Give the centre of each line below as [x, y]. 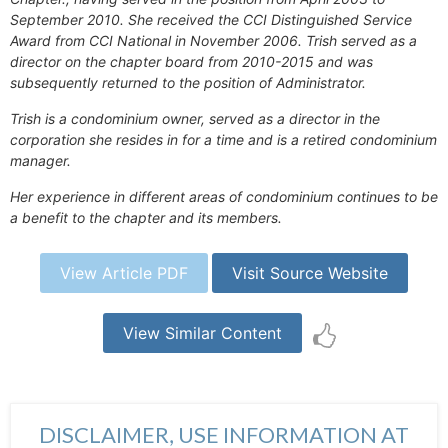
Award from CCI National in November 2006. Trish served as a [213, 41]
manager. [40, 161]
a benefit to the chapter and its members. [146, 218]
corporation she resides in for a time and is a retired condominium [223, 140]
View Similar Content [202, 333]
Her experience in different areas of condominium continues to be [224, 197]
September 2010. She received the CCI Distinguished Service [211, 20]
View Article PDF [124, 273]
